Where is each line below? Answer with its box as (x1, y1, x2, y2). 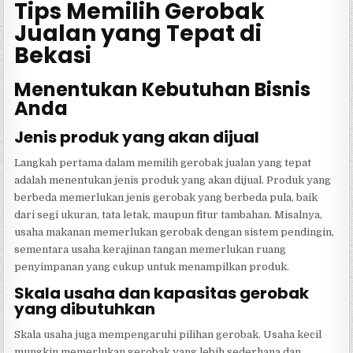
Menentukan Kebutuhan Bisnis (14, 76, 311, 102)
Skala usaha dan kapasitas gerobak (14, 282, 310, 305)
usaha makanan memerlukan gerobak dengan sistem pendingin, (14, 226, 335, 239)
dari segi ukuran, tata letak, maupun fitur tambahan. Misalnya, (14, 209, 323, 221)
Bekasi (14, 39, 92, 71)
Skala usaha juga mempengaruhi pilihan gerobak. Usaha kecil (14, 329, 322, 341)
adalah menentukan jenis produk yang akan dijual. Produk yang (14, 174, 332, 187)
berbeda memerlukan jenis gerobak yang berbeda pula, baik (14, 191, 318, 204)
